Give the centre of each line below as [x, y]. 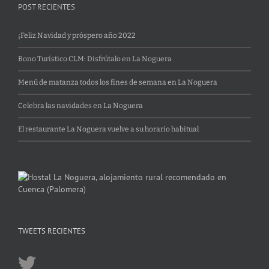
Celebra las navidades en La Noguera [80, 105]
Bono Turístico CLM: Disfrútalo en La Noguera [95, 59]
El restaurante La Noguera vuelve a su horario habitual [108, 129]
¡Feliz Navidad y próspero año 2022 [77, 35]
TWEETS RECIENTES [52, 231]
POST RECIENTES [47, 7]
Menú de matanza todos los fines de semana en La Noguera [118, 82]
